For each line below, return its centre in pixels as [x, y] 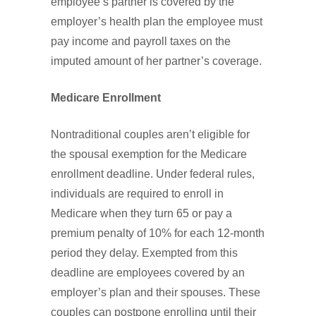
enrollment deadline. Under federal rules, [153, 174]
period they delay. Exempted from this [144, 253]
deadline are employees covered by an [148, 273]
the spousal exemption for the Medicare [149, 154]
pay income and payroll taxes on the [141, 41]
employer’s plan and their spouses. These [156, 292]
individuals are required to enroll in [137, 194]
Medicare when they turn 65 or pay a [141, 213]
